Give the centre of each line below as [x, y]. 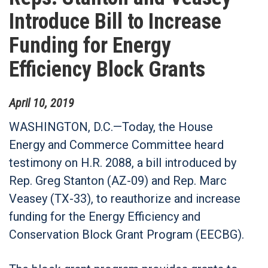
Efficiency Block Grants [107, 69]
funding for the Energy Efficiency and [105, 216]
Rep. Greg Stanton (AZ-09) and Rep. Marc [118, 180]
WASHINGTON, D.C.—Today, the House [111, 127]
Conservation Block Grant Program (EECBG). [128, 234]
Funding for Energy [90, 45]
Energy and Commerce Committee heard [116, 144]
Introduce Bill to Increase [115, 22]
